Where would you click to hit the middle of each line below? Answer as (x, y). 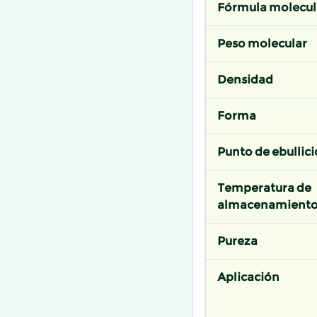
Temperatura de (264, 188)
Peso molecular (262, 44)
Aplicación (248, 277)
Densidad (245, 80)
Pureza (237, 241)
